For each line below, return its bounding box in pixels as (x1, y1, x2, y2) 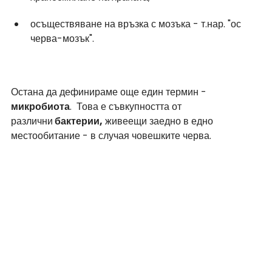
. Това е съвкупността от (70, 99, 184, 114)
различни (11, 114, 53, 128)
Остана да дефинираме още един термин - (11, 84, 209, 99)
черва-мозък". (30, 31, 94, 46)
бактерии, (53, 114, 103, 128)
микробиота (11, 99, 70, 114)
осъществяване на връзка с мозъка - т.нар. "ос (30, 16, 243, 31)
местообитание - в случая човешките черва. (11, 128, 211, 143)
